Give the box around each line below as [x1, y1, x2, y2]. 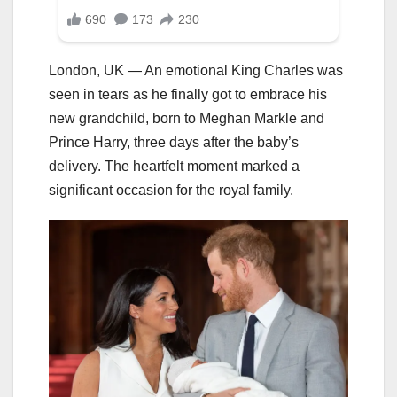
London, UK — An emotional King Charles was [49, 63, 343, 79]
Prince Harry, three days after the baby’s [49, 135, 299, 151]
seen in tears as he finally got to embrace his [49, 87, 327, 103]
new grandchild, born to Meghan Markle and [49, 111, 324, 127]
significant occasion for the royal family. [49, 183, 293, 198]
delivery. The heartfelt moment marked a [49, 159, 300, 175]
